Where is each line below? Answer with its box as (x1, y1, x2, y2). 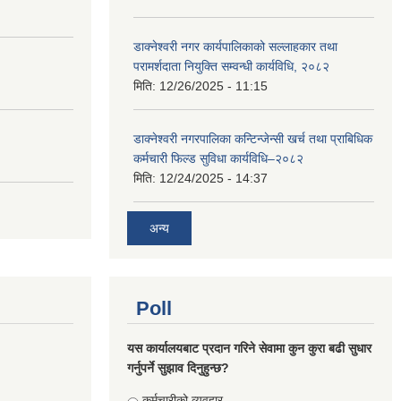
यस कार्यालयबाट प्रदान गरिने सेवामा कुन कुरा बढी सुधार (127, 341, 371, 356)
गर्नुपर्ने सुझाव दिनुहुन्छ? (127, 361, 229, 376)
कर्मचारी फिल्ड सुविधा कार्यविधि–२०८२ (133, 150, 303, 166)
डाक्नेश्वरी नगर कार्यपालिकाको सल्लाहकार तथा (133, 38, 337, 54)
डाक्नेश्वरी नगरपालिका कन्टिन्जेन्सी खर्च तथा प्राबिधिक (133, 131, 372, 146)
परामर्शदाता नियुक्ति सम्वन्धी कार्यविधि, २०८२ (133, 58, 329, 73)
